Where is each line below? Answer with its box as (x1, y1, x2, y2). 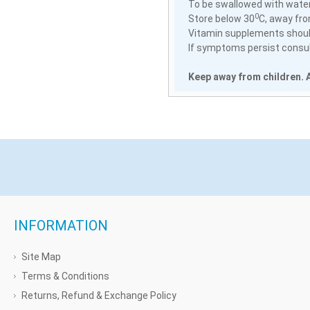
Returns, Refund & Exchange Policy (21, 289, 176, 301)
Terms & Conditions (21, 270, 109, 282)
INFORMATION (14, 217, 108, 234)
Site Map (21, 250, 61, 262)
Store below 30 (188, 12, 255, 24)
